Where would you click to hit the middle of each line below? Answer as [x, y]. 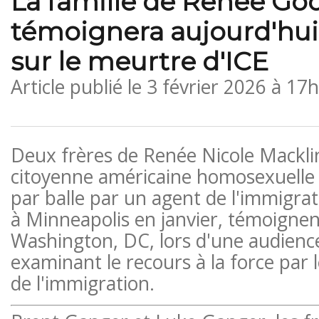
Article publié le [78, 87]
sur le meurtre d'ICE [139, 61]
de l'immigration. [82, 283]
